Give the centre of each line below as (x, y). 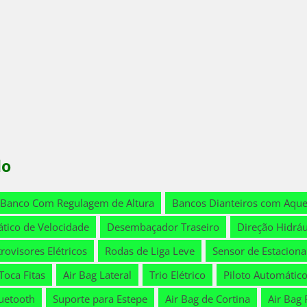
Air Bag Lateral (97, 275)
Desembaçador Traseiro (163, 227)
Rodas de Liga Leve (150, 251)
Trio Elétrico (177, 275)
